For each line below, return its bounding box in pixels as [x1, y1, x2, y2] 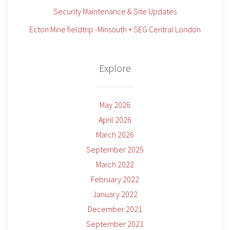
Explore [99, 62, 131, 74]
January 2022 [92, 189, 138, 199]
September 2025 [86, 144, 144, 155]
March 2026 [96, 129, 134, 140]
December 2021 [88, 204, 142, 214]
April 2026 [99, 114, 131, 125]
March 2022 [96, 159, 134, 169]
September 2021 [86, 219, 144, 229]
